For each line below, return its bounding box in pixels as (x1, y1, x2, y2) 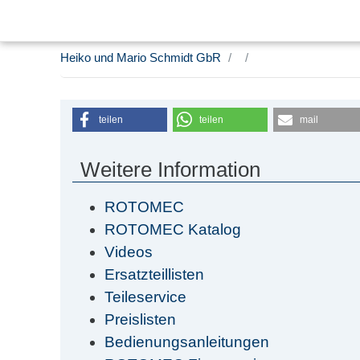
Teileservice (104, 288, 186, 305)
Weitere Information (80, 157, 260, 181)
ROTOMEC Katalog (104, 220, 241, 238)
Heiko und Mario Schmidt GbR (60, 51, 221, 64)
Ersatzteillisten (104, 265, 204, 283)
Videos (104, 243, 153, 260)
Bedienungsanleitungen (104, 333, 269, 350)
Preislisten (104, 310, 176, 328)
